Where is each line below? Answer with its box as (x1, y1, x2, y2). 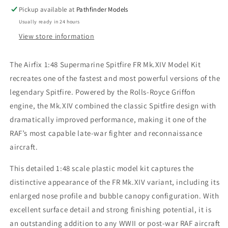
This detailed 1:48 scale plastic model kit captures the (10, 163, 194, 173)
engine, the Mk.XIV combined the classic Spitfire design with (10, 100, 217, 110)
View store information (19, 31, 95, 41)
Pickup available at (19, 5, 77, 14)
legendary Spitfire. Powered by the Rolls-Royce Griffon (10, 87, 195, 97)
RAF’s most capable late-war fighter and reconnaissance (10, 128, 203, 138)
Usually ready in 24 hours (19, 18, 80, 25)
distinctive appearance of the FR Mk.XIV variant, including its (10, 177, 220, 187)
